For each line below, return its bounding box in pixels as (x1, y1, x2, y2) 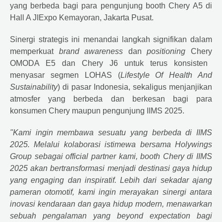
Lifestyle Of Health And (120, 70, 212, 79)
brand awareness (58, 47, 123, 55)
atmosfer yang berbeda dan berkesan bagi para (10, 94, 212, 103)
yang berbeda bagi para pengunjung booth (10, 1, 169, 10)
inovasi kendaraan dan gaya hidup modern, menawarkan (10, 199, 212, 208)
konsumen (10, 106, 49, 115)
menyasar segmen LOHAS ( (10, 70, 120, 79)
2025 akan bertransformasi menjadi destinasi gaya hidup (10, 164, 212, 172)
